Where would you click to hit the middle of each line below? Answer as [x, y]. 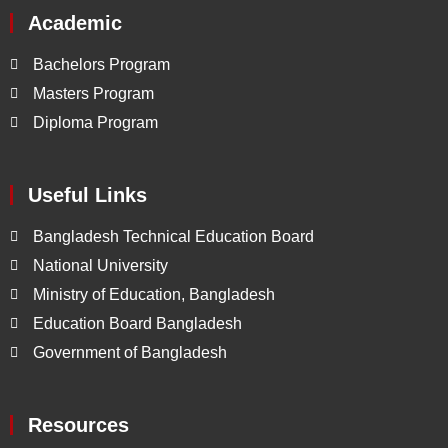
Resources [78, 425]
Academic [75, 23]
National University [100, 265]
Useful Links [87, 195]
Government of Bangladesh [129, 352]
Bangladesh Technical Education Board [173, 236]
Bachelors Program [101, 64]
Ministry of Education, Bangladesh [153, 294]
